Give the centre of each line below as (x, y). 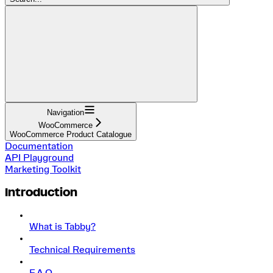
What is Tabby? (62, 227)
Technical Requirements (82, 250)
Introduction (41, 193)
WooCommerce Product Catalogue (71, 134)
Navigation (65, 112)
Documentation (39, 146)
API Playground (39, 158)
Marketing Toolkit (43, 169)
